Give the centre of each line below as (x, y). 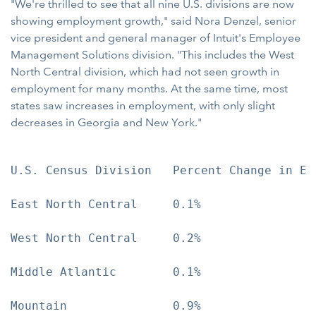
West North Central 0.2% (106, 238)
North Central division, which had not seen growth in (145, 72)
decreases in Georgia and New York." (106, 122)
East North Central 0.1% (106, 204)
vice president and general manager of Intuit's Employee (156, 38)
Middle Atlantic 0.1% (106, 272)
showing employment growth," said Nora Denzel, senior (153, 21)
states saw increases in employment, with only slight (143, 105)
